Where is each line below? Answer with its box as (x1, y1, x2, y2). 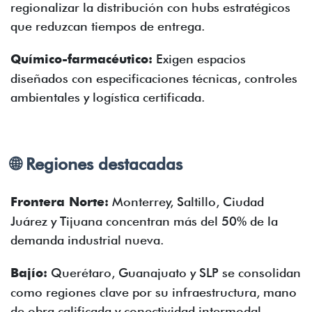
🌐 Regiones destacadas (10, 154, 182, 174)
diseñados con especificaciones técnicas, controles (10, 71, 297, 86)
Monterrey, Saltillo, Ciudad (109, 194, 264, 209)
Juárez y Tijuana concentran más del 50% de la (10, 214, 278, 228)
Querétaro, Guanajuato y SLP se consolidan (47, 265, 301, 280)
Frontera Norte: (10, 194, 109, 210)
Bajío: (10, 265, 47, 281)
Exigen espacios (153, 52, 246, 66)
